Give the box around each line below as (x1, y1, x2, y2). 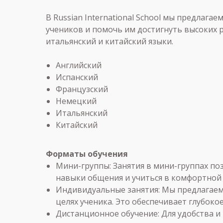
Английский (56, 60, 102, 71)
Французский (56, 84, 108, 95)
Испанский (56, 72, 98, 83)
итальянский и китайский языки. (46, 36, 173, 47)
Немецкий (56, 96, 97, 107)
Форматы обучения (46, 148, 128, 160)
